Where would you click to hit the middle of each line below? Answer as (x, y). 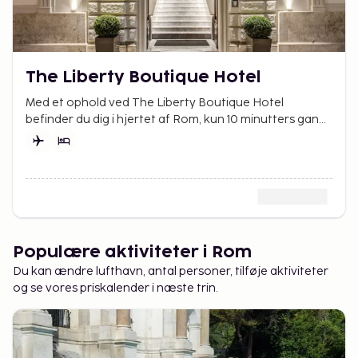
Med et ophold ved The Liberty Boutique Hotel (155, 102)
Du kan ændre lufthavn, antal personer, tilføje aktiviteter (171, 271)
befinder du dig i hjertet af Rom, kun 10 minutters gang (176, 119)
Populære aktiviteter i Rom (132, 252)
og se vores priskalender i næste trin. (115, 288)
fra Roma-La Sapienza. (89, 136)
